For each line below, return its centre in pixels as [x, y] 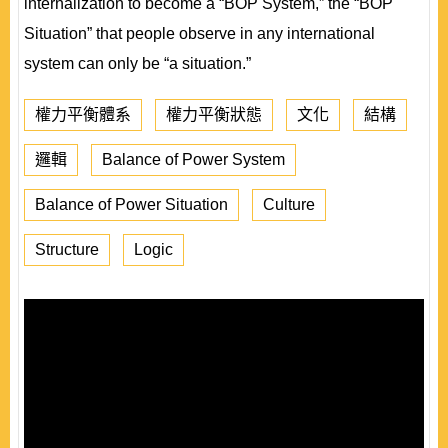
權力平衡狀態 [214, 114]
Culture [289, 204]
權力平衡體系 [83, 114]
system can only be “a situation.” [137, 63]
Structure [67, 249]
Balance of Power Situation [131, 204]
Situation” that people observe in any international [199, 33]
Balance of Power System [193, 159]
